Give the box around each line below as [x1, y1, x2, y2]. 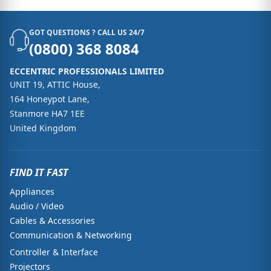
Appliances [10, 185, 54, 197]
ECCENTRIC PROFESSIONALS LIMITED [10, 65, 164, 77]
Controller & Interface [10, 246, 98, 258]
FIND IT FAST [10, 165, 68, 179]
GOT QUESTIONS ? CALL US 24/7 [29, 27, 145, 38]
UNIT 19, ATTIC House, [10, 78, 100, 90]
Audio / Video [10, 200, 64, 212]
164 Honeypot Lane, [10, 93, 90, 105]
